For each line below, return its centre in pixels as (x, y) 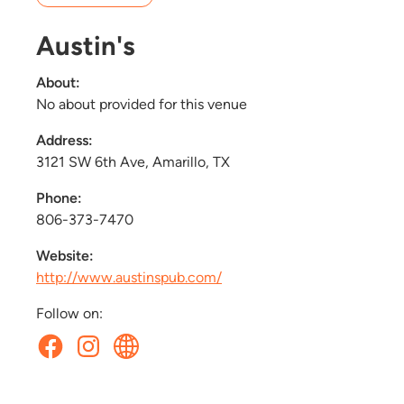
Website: (65, 255)
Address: (64, 140)
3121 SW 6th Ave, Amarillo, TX (133, 161)
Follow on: (69, 313)
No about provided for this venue (142, 104)
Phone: (59, 197)
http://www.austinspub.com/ (129, 277)
